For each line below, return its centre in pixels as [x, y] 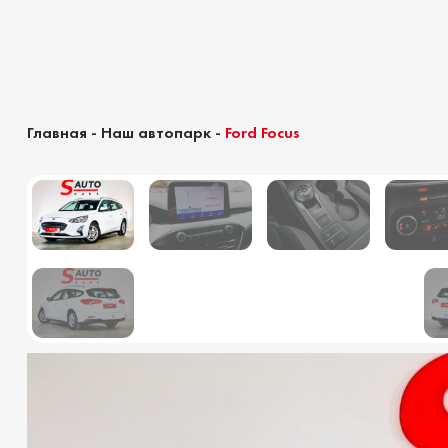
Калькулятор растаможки [286, 192]
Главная [56, 132]
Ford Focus [262, 132]
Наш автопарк [155, 132]
